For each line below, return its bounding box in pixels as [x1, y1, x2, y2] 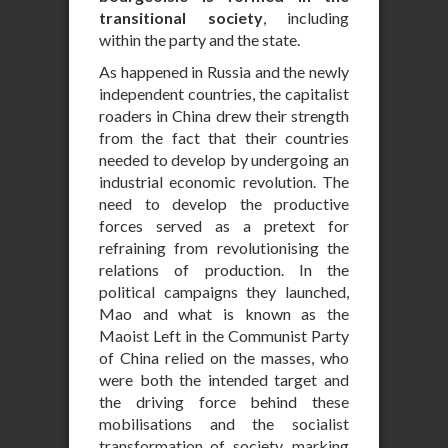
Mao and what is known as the [99, 304, 349, 323]
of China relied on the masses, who [99, 348, 349, 367]
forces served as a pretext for [99, 216, 349, 235]
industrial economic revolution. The [99, 172, 349, 191]
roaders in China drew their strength [99, 106, 349, 125]
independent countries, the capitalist [99, 84, 349, 103]
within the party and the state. [99, 30, 300, 49]
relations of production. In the [99, 260, 349, 279]
